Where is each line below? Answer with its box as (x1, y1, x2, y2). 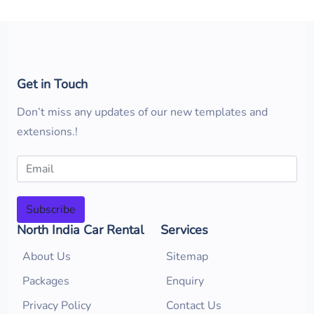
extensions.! (17, 124, 78, 139)
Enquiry (166, 273, 204, 289)
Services (161, 221, 208, 238)
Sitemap (166, 249, 208, 264)
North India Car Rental (17, 221, 144, 238)
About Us (22, 249, 71, 264)
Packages (22, 273, 69, 289)
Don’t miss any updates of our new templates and (17, 104, 268, 120)
